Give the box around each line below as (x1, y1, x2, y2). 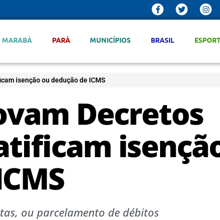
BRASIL (151, 35, 175, 44)
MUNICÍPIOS (90, 35, 131, 44)
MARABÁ (1, 35, 32, 44)
